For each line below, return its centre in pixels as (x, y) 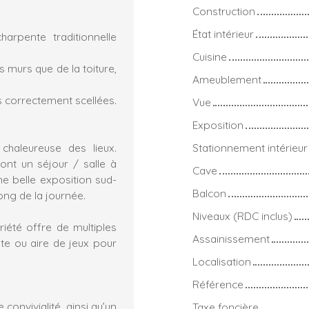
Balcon (209, 193)
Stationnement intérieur (250, 147)
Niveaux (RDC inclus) (242, 216)
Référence (218, 284)
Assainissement (231, 238)
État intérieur (223, 33)
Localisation (222, 261)
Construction (224, 11)
